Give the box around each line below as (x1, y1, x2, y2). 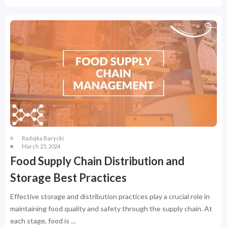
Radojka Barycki (22, 134, 64, 141)
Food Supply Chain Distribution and (10, 154, 184, 168)
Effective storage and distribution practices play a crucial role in (10, 192, 210, 201)
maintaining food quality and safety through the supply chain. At (10, 204, 212, 213)
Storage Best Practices (10, 170, 127, 184)
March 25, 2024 (22, 142, 60, 149)
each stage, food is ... (10, 216, 75, 225)
